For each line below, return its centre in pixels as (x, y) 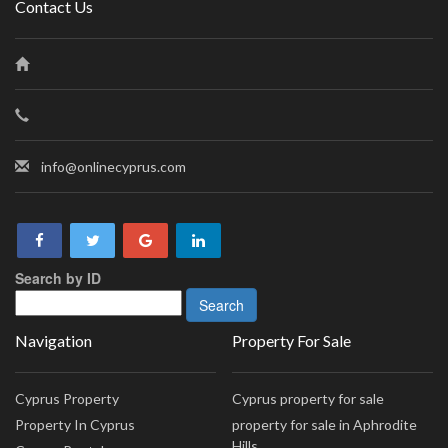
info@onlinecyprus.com (113, 166)
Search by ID (58, 277)
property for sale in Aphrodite (325, 424)
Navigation (53, 340)
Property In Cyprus (75, 424)
